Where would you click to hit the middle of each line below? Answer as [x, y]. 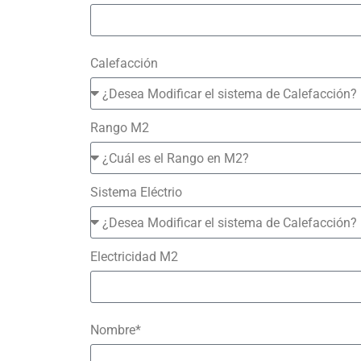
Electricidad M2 [134, 257]
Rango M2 [120, 128]
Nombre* [116, 330]
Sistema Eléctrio [136, 192]
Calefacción [124, 63]
